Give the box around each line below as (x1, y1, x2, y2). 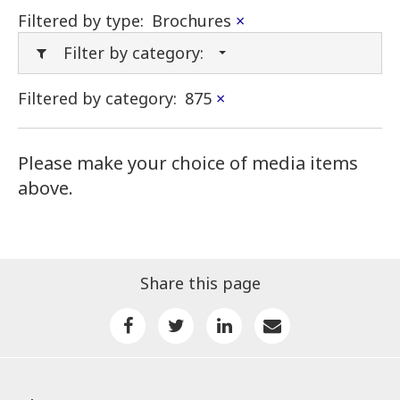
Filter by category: (63, 42, 204, 64)
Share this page (139, 272, 261, 295)
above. (18, 176, 73, 201)
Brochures (152, 10, 236, 32)
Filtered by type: (18, 10, 144, 32)
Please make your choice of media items (18, 151, 358, 176)
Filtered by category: (18, 87, 177, 110)
